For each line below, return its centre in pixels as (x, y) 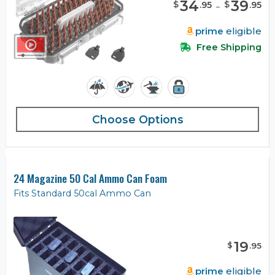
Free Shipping (228, 48)
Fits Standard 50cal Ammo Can (82, 193)
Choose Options (137, 119)
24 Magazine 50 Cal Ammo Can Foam (90, 178)
